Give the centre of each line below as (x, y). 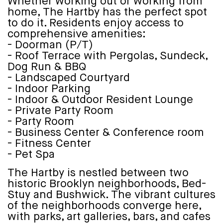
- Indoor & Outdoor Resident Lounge (100, 100)
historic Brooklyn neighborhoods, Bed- (107, 184)
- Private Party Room (60, 111)
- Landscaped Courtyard (69, 78)
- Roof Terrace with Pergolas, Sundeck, (108, 56)
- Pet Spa (31, 155)
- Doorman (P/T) (50, 45)
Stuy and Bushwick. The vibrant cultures (111, 195)
